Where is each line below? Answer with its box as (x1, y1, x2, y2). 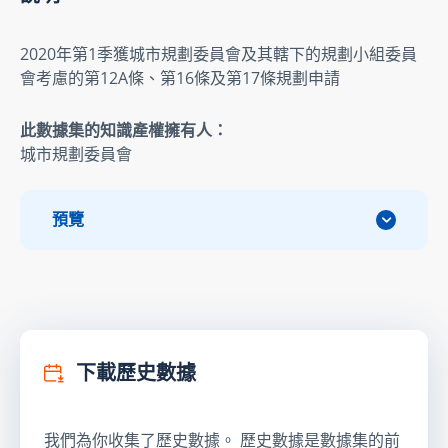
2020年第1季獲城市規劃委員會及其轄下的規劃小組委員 (20, 42, 417, 65)
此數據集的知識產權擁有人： (20, 118, 228, 141)
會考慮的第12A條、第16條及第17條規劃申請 (20, 66, 340, 89)
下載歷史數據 (72, 358, 196, 387)
